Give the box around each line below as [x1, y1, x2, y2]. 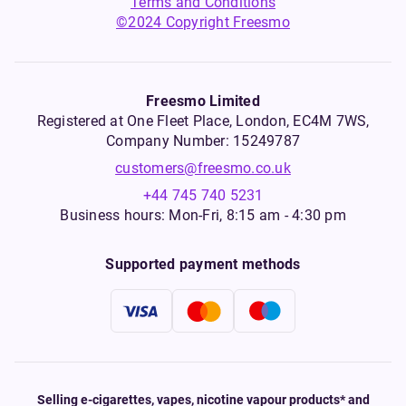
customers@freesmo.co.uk [115, 159, 291, 177]
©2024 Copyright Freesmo [116, 14, 290, 31]
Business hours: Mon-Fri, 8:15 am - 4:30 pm [60, 207, 346, 224]
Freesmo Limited [146, 92, 260, 110]
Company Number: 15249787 [106, 132, 300, 150]
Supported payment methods [105, 256, 301, 273]
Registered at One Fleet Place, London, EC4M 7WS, [36, 112, 370, 130]
